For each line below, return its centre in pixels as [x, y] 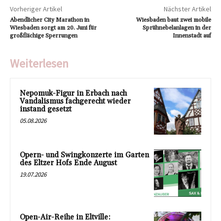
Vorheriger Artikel [36, 9]
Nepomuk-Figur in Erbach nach [73, 93]
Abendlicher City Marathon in [50, 20]
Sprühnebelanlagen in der [177, 28]
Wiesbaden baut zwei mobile [173, 20]
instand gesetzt [46, 109]
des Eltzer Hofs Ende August [68, 163]
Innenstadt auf [192, 36]
